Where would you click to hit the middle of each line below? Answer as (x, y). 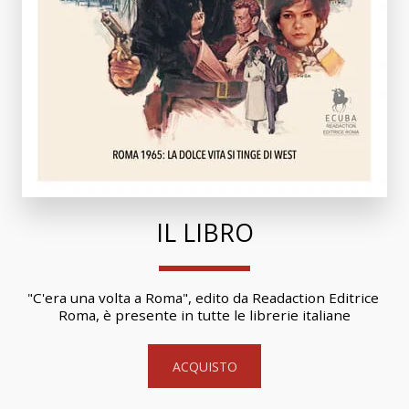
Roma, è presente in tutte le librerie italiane (204, 315)
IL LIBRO (204, 233)
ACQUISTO (204, 366)
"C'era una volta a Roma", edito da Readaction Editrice (203, 298)
